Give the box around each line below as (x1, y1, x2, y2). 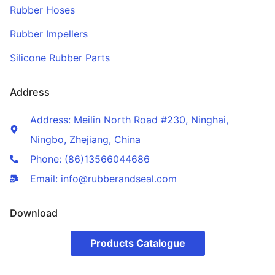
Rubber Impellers (10, 27, 88, 40)
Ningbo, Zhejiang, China (29, 133, 141, 145)
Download (10, 206, 58, 219)
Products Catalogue (90, 237, 185, 250)
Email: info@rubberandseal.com (29, 172, 177, 185)
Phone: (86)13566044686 (29, 152, 150, 165)
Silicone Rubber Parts (10, 51, 110, 64)
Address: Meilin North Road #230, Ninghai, (29, 113, 228, 126)
